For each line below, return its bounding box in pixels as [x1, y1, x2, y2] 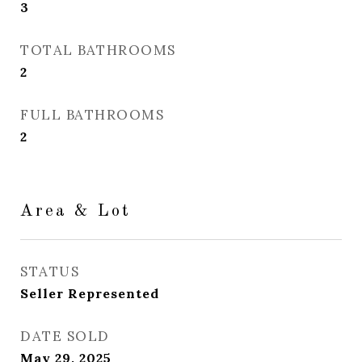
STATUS [20, 263, 79, 280]
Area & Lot [20, 203, 131, 220]
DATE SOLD [20, 327, 110, 345]
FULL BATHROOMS [20, 106, 164, 124]
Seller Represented [20, 285, 159, 301]
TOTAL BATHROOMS [20, 41, 176, 59]
